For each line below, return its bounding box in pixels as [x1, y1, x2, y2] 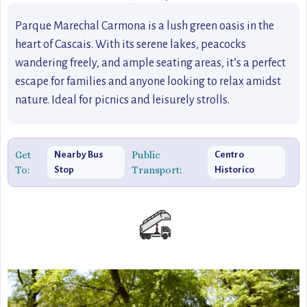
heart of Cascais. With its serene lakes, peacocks [15, 38, 246, 51]
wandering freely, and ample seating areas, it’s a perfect [15, 57, 286, 69]
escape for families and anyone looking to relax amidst [15, 75, 281, 88]
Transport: [132, 164, 182, 176]
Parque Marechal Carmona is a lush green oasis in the [15, 20, 274, 32]
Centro [214, 149, 245, 160]
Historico [214, 164, 255, 175]
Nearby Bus [54, 149, 104, 160]
